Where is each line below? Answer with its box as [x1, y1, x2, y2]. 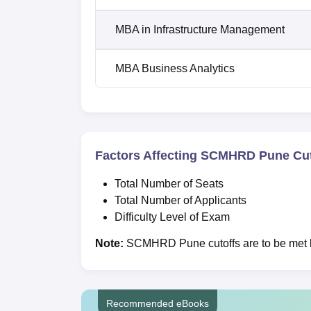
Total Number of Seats [115, 177, 224, 190]
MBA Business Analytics [115, 62, 235, 74]
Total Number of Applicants [115, 194, 249, 206]
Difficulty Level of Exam [115, 210, 233, 223]
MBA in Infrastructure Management [115, 23, 285, 35]
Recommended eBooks [106, 297, 209, 309]
